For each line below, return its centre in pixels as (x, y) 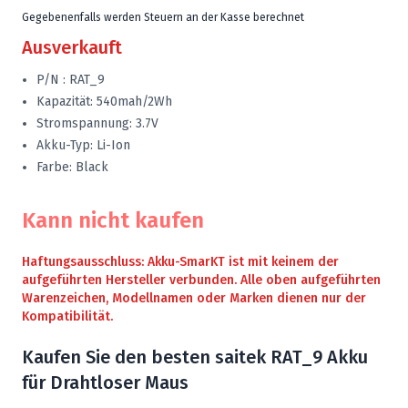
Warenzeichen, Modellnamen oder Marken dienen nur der (194, 298)
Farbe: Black (72, 167)
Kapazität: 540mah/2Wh (104, 101)
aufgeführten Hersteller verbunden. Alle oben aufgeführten (201, 280)
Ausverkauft (72, 47)
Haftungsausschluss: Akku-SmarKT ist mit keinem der (180, 261)
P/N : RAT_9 (71, 79)
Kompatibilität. (67, 316)
